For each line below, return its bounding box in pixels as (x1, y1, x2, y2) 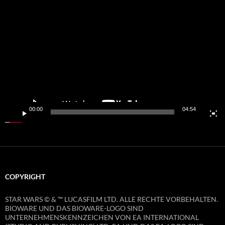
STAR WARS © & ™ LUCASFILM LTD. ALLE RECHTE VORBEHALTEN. (5, 195, 218, 204)
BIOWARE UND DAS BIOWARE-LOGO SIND (5, 204, 144, 213)
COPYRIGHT (5, 172, 45, 181)
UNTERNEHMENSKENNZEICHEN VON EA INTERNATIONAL (5, 213, 199, 222)
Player (5, 10, 25, 19)
